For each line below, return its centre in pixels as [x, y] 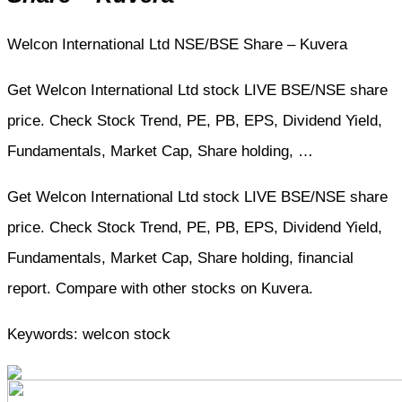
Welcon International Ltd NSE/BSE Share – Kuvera [177, 44]
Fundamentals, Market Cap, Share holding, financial [180, 258]
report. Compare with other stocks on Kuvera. [160, 288]
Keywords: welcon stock [89, 334]
